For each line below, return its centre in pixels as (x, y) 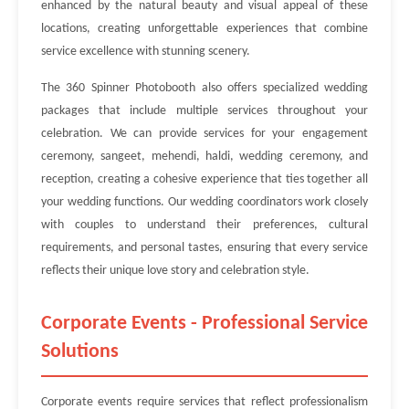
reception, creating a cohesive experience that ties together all (204, 179)
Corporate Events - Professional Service (204, 324)
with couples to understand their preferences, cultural (204, 225)
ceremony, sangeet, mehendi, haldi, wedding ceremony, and (204, 157)
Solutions (80, 352)
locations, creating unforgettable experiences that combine (204, 29)
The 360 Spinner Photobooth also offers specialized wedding (204, 88)
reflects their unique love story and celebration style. (175, 271)
